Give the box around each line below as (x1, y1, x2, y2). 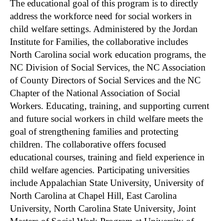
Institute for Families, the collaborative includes (10, 36, 188, 47)
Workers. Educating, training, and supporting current (10, 100, 209, 111)
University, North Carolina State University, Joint (10, 203, 196, 214)
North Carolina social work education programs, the (10, 49, 206, 60)
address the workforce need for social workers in (10, 10, 192, 21)
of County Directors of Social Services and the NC (10, 74, 201, 85)
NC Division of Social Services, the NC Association (10, 62, 206, 73)
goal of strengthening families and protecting (10, 126, 179, 137)
